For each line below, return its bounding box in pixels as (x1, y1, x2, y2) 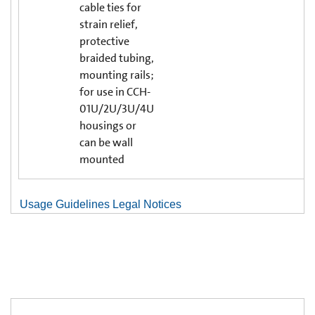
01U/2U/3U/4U (79, 101, 154, 116)
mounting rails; (79, 67, 154, 82)
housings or (79, 117, 136, 133)
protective (79, 33, 129, 49)
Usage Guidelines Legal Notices (17, 198, 181, 210)
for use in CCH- (79, 84, 150, 99)
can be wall (79, 134, 133, 150)
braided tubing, (79, 50, 154, 65)
